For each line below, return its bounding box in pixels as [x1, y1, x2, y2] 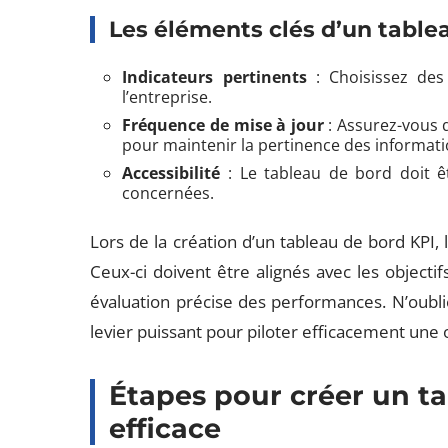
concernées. [122, 182, 215, 204]
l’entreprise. [122, 86, 213, 108]
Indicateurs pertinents [122, 66, 307, 88]
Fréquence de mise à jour [122, 114, 324, 136]
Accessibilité [122, 162, 221, 184]
